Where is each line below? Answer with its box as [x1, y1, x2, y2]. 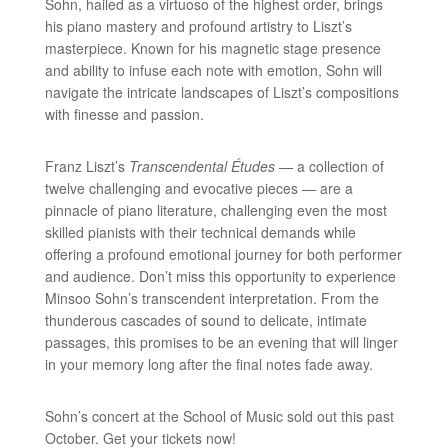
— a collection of [274, 156, 384, 177]
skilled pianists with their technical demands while [44, 222, 356, 243]
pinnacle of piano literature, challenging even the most [44, 200, 387, 221]
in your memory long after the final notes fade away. [44, 354, 373, 375]
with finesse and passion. [44, 104, 204, 125]
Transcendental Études [128, 156, 275, 177]
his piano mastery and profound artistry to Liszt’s [44, 16, 352, 37]
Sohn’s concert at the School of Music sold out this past [44, 406, 394, 427]
